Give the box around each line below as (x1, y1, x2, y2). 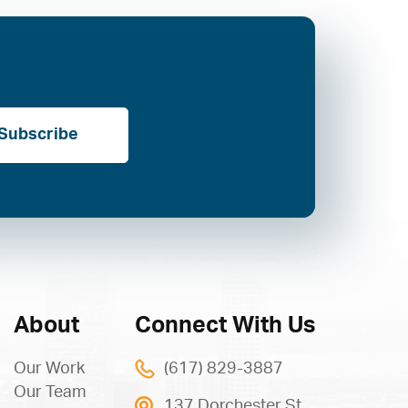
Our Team (14, 384, 87, 401)
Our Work (14, 361, 85, 377)
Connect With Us (135, 314, 315, 338)
